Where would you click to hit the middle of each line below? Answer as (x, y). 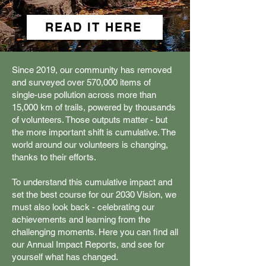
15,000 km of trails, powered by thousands (94, 107)
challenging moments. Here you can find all (95, 232)
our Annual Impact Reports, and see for (88, 244)
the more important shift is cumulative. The (94, 132)
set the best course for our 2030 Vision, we (94, 194)
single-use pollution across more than (84, 95)
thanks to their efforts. (54, 157)
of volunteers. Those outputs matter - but (90, 120)
